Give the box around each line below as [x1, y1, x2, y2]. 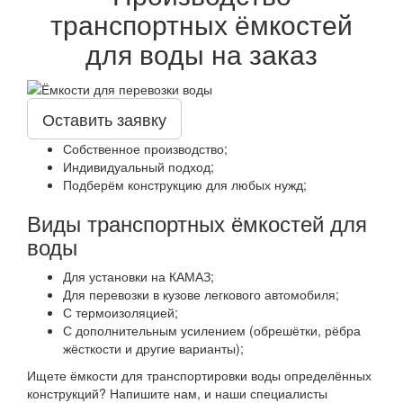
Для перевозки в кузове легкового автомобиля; [63, 284, 339, 303]
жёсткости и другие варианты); [63, 338, 244, 357]
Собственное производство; [63, 139, 228, 157]
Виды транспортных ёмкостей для [27, 206, 367, 238]
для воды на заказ [85, 34, 318, 74]
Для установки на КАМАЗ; [63, 266, 214, 285]
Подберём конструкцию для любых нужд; [63, 175, 307, 193]
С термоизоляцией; [63, 302, 178, 321]
